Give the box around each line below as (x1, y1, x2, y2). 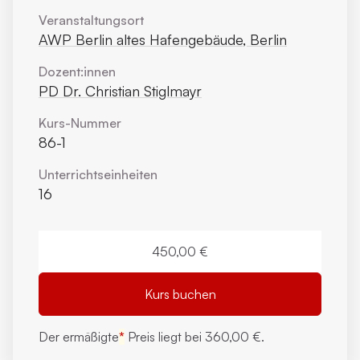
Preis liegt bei (125, 329, 205, 345)
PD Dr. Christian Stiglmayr (39, 82, 202, 100)
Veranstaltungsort (39, 12, 144, 28)
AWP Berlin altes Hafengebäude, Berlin (39, 31, 287, 48)
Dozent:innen (39, 63, 116, 80)
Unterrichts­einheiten (39, 166, 157, 182)
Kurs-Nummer (39, 115, 121, 131)
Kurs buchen (144, 286, 216, 302)
